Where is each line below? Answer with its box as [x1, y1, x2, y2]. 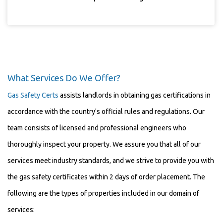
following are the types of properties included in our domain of [7, 189, 199, 197]
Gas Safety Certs [7, 91, 58, 99]
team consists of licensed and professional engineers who [7, 124, 186, 132]
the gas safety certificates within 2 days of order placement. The [7, 173, 205, 181]
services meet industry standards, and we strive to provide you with [7, 157, 214, 165]
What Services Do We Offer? [7, 73, 120, 83]
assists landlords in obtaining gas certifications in [58, 91, 211, 99]
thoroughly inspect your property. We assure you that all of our [7, 140, 201, 148]
